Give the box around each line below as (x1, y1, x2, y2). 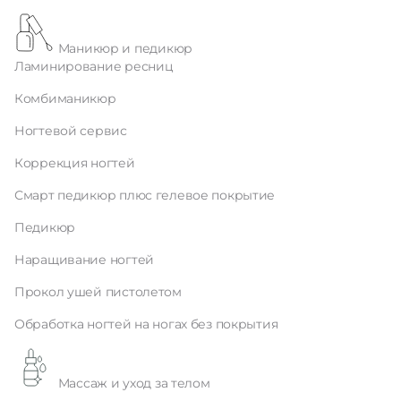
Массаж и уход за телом (57, 375, 210, 391)
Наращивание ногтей (14, 252, 154, 268)
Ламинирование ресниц (14, 58, 174, 74)
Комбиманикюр (14, 90, 116, 107)
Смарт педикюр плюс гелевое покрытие (14, 187, 276, 203)
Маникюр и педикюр (57, 40, 192, 56)
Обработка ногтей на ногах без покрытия (14, 316, 278, 332)
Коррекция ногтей (14, 155, 135, 171)
